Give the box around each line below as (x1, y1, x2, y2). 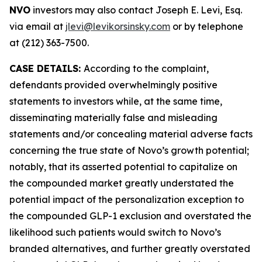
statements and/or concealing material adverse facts (9, 128, 253, 140)
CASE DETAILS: (9, 63, 84, 74)
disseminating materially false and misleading (9, 112, 218, 123)
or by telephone (170, 20, 243, 32)
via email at (9, 20, 65, 32)
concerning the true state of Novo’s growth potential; (9, 144, 249, 156)
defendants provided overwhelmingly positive (9, 79, 218, 91)
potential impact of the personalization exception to (9, 194, 244, 205)
